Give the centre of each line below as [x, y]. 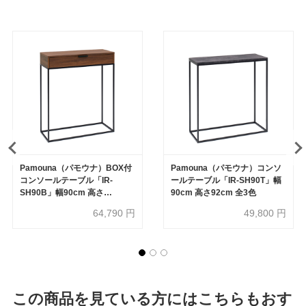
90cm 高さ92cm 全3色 [213, 193]
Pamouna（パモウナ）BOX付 [75, 168]
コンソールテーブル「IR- [66, 181]
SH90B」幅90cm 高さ [61, 193]
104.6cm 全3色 [48, 205]
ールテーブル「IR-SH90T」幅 [226, 181]
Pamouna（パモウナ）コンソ [226, 168]
